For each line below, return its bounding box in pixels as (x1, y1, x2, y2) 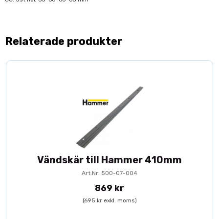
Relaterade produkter (5, 35, 122, 48)
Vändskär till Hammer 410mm (37, 154, 182, 166)
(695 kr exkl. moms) (82, 197, 137, 204)
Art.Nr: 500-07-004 (82, 170, 137, 176)
